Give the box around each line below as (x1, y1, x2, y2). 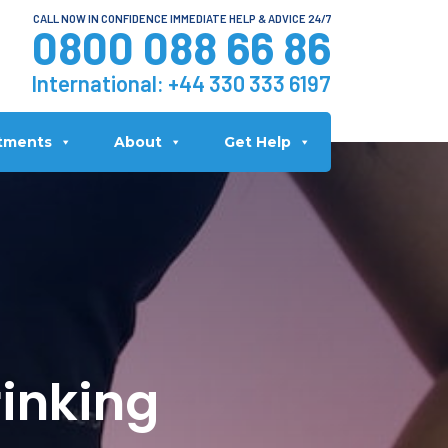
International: (31, 70, 168, 96)
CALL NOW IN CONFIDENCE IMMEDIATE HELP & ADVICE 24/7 (33, 12, 331, 25)
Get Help (223, 133, 291, 151)
